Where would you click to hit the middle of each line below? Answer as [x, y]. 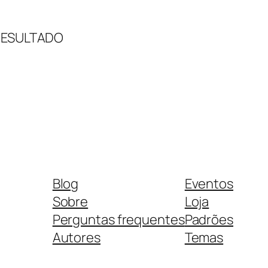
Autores [76, 237]
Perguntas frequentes [118, 219]
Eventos [209, 183]
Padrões [209, 219]
